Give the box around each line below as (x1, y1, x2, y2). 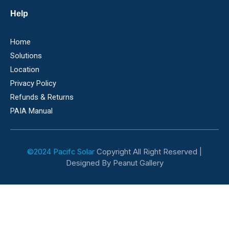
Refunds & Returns (10, 93, 74, 102)
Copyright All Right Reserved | (97, 147, 202, 157)
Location (10, 65, 39, 75)
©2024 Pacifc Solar (27, 147, 97, 157)
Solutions (10, 51, 42, 61)
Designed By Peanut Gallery (65, 158, 164, 168)
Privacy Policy (10, 79, 56, 88)
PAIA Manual (10, 106, 53, 116)
